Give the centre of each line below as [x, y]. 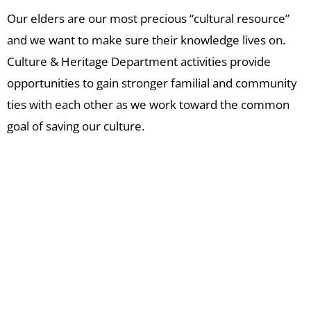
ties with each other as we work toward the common [148, 105]
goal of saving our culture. [80, 126]
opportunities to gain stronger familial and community [152, 83]
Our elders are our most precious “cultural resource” [148, 19]
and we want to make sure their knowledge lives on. [146, 40]
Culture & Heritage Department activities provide [139, 62]
